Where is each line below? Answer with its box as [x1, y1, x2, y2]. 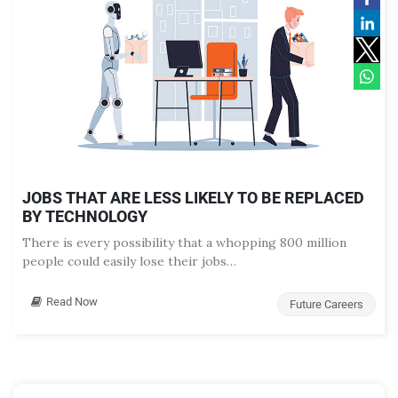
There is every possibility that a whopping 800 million [22, 235, 346, 251]
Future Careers [290, 296, 363, 314]
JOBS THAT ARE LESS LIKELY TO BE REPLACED [22, 187, 364, 211]
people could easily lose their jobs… [22, 253, 236, 270]
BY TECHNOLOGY [22, 205, 147, 230]
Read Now [46, 293, 98, 311]
